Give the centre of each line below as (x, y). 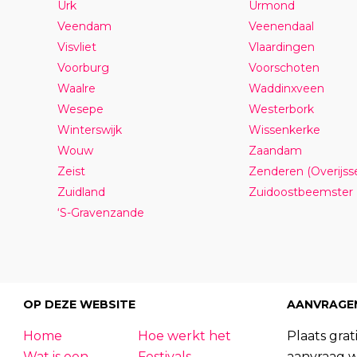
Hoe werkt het (185, 335)
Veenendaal (281, 26)
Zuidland (81, 192)
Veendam (84, 26)
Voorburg (83, 67)
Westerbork (281, 109)
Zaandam (275, 150)
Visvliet (76, 47)
